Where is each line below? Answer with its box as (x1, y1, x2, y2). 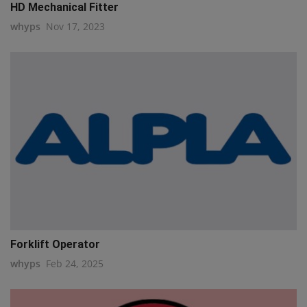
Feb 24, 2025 (46, 256, 103, 270)
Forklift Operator (10, 237, 100, 251)
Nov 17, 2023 (46, 19, 105, 33)
